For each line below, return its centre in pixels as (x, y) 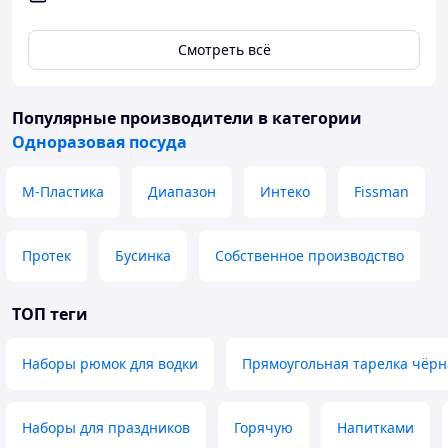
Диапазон (182, 191)
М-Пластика (63, 191)
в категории (308, 118)
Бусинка (143, 255)
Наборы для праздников (106, 427)
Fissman (381, 191)
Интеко (285, 191)
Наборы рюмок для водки (110, 363)
